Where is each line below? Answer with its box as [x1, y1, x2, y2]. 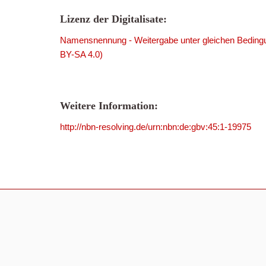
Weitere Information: [60, 100, 158, 112]
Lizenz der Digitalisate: [60, 13, 167, 25]
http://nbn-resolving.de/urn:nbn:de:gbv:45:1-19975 [60, 122, 251, 132]
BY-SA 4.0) [60, 49, 103, 59]
